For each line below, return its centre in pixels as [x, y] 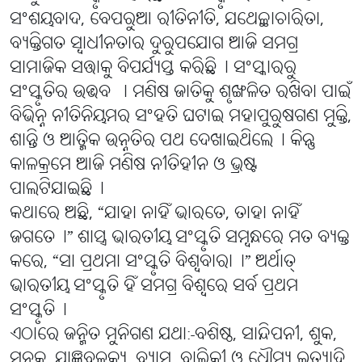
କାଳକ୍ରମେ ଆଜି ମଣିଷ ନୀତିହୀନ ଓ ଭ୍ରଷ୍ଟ [133, 166]
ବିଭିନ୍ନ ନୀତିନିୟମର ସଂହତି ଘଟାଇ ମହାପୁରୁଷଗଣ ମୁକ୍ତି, [181, 117]
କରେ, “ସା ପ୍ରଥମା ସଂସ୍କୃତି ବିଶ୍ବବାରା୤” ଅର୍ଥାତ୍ [153, 263]
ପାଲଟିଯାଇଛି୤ [57, 190]
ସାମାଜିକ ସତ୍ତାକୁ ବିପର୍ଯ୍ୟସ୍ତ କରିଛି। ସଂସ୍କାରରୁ [153, 69]
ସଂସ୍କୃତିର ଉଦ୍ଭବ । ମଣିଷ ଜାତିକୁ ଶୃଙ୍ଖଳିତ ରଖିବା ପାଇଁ [180, 93]
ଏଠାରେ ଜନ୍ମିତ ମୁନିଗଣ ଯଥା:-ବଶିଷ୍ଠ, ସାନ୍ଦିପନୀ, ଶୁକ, [173, 335]
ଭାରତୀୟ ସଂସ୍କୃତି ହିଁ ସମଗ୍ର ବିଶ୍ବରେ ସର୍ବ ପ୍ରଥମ [154, 287]
